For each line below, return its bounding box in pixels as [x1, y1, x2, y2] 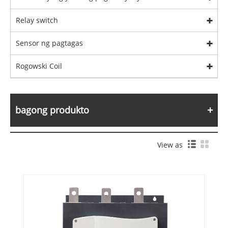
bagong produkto [15, 104, 89, 117]
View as [157, 140, 187, 150]
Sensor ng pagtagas [16, 38, 83, 48]
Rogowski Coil [16, 61, 62, 71]
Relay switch [16, 15, 58, 25]
